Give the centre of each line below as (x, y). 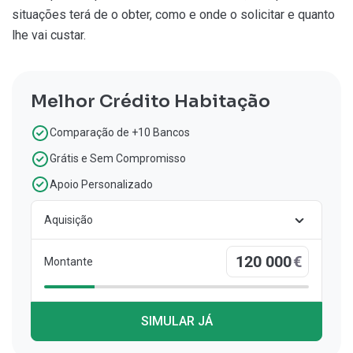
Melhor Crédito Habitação (150, 102)
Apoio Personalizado (101, 184)
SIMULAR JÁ (176, 321)
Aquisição (69, 220)
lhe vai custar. (49, 35)
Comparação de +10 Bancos (120, 133)
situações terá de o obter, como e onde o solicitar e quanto (173, 15)
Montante (69, 262)
